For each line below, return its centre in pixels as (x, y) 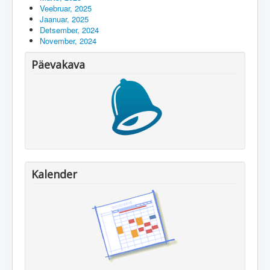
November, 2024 (68, 40)
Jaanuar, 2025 (64, 19)
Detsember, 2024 (69, 30)
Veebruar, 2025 (66, 8)
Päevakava (58, 64)
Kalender (54, 174)
